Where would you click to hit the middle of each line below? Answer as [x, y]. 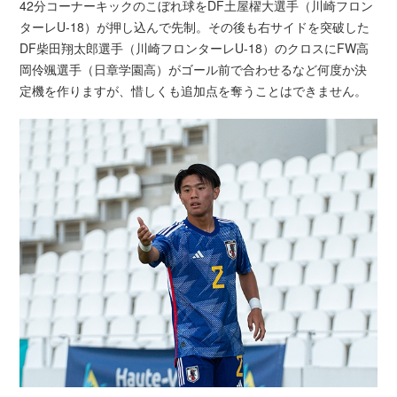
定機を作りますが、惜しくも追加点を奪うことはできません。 [194, 91]
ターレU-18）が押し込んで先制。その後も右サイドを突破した [195, 27]
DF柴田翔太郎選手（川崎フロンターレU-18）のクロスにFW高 [195, 48]
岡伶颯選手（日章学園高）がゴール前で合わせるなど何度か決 [194, 70]
